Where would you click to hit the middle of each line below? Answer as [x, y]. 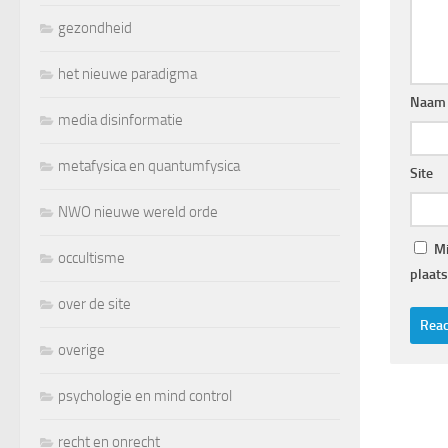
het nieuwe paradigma [127, 73]
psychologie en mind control [145, 395]
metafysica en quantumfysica [149, 165]
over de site [94, 303]
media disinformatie [120, 119]
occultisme [91, 257]
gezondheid [95, 27]
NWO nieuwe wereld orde [138, 211]
